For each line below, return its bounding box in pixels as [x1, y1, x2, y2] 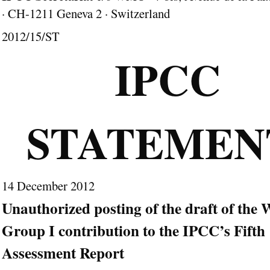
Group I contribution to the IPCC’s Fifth [1, 219, 265, 242]
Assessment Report [1, 242, 129, 264]
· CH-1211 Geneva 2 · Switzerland [1, 5, 170, 22]
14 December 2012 [1, 177, 95, 194]
